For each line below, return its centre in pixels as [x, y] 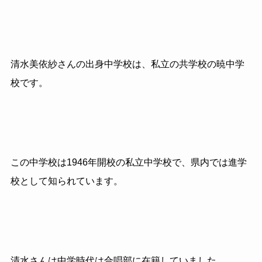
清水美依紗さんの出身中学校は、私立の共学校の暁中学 [127, 64]
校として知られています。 [66, 181]
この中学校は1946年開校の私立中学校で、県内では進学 [128, 163]
